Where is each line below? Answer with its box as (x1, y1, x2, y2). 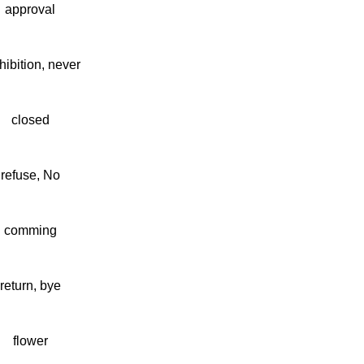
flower (12, 334, 48, 348)
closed (11, 113, 50, 127)
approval (5, 2, 55, 16)
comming (3, 223, 57, 237)
